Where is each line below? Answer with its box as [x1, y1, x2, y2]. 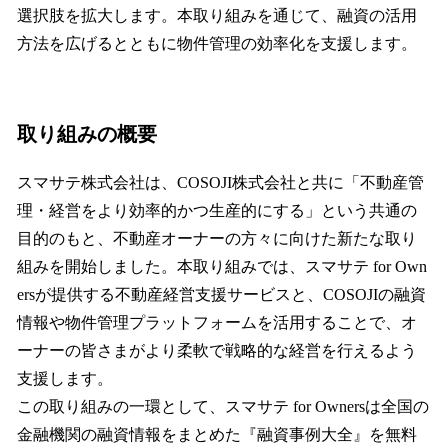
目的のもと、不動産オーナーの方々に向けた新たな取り [17, 229, 417, 247]
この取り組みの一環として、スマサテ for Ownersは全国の [17, 397, 429, 415]
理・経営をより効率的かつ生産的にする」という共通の [17, 201, 417, 219]
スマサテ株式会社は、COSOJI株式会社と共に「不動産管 [17, 173, 424, 191]
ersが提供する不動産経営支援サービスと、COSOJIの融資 [17, 285, 426, 303]
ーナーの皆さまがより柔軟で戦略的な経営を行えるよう [17, 341, 417, 359]
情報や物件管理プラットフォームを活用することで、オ [17, 313, 417, 331]
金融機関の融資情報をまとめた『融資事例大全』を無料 [17, 425, 417, 443]
